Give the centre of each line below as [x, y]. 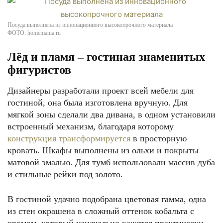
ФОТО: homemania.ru [34, 33]
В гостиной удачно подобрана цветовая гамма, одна [107, 199]
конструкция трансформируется [69, 138]
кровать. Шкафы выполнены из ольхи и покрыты [103, 150]
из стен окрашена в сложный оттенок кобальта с [101, 211]
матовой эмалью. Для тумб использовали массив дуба [111, 162]
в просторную [159, 138]
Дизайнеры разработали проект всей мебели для [101, 91]
